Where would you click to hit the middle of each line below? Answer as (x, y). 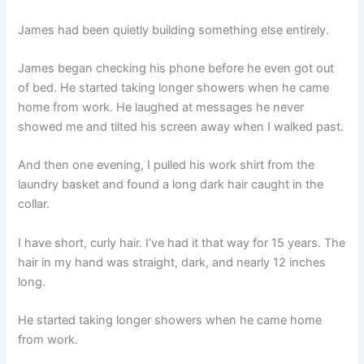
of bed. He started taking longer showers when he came (174, 87)
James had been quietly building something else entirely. (174, 30)
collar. (34, 204)
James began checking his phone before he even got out (176, 68)
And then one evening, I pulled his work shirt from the (167, 165)
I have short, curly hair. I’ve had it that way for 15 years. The (182, 243)
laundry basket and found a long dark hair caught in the (171, 185)
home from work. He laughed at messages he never (161, 107)
